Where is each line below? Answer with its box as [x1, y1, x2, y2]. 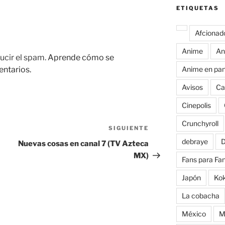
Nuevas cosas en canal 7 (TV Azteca [18, 139, 149, 149]
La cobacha [181, 191, 219, 200]
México [181, 209, 206, 218]
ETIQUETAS [176, 5, 219, 12]
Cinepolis [181, 101, 211, 110]
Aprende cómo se [48, 53, 114, 63]
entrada [148, 137, 179, 147]
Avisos [181, 83, 203, 92]
